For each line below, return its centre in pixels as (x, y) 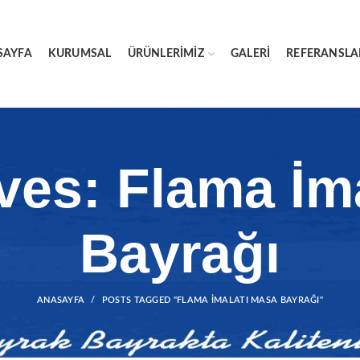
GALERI (250, 54)
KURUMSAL (80, 54)
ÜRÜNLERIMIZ (166, 54)
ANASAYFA (61, 300)
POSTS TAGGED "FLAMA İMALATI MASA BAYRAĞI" (213, 300)
